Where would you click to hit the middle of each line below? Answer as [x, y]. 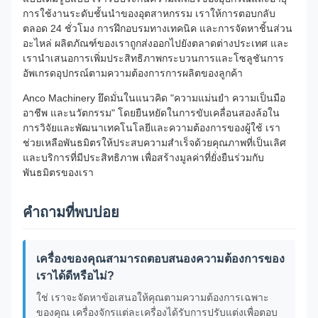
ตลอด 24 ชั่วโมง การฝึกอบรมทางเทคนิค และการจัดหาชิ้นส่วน [158, 28]
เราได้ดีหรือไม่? [75, 276]
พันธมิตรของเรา [58, 172]
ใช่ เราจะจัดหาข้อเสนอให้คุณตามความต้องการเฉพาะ [153, 297]
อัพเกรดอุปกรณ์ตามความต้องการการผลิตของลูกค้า [133, 73]
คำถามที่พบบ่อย [71, 212]
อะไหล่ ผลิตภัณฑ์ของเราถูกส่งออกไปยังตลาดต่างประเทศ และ [156, 43]
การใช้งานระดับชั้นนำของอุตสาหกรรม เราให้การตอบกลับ [149, 13]
